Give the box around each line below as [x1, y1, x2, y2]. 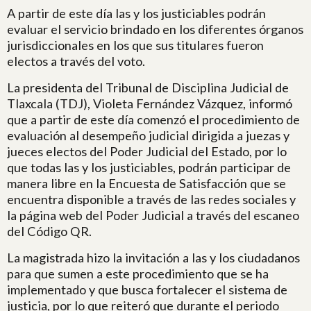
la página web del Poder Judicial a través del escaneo [7, 208, 299, 223]
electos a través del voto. [7, 53, 145, 69]
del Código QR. [7, 224, 92, 239]
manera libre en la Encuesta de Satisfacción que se [7, 176, 286, 191]
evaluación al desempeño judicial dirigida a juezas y [7, 128, 289, 143]
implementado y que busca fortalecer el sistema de [7, 282, 287, 297]
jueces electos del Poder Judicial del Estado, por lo [7, 144, 287, 159]
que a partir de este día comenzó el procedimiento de [7, 112, 300, 127]
